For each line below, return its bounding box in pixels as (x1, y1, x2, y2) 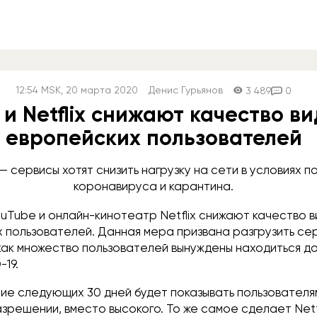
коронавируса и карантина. (74, 179, 234, 193)
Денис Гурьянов (149, 84, 224, 96)
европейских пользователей (5, 125, 302, 151)
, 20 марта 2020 (61, 84, 139, 96)
